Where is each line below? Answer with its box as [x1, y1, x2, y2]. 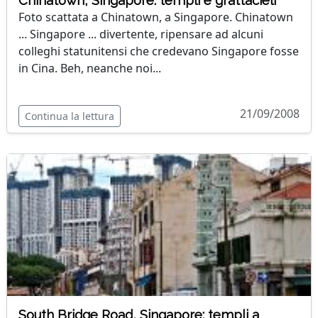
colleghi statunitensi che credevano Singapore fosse [18, 43, 299, 60]
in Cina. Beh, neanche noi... [18, 60, 161, 77]
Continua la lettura [25, 109, 114, 124]
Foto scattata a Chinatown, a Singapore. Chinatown [18, 9, 293, 26]
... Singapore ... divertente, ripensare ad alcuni [18, 26, 263, 43]
